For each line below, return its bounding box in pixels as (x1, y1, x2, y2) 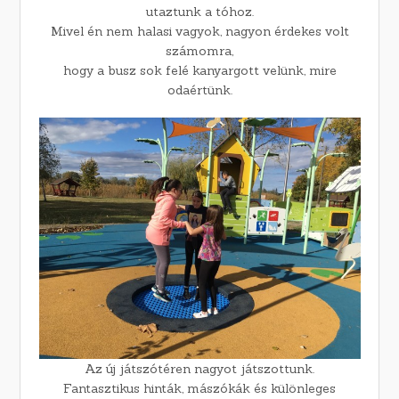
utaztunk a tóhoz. (145, 4, 254, 20)
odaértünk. (167, 82, 232, 99)
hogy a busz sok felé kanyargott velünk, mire (62, 62, 337, 79)
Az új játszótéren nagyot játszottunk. (85, 361, 314, 378)
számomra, (166, 43, 233, 60)
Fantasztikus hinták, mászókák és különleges (63, 380, 336, 397)
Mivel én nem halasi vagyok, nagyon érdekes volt (50, 23, 349, 40)
